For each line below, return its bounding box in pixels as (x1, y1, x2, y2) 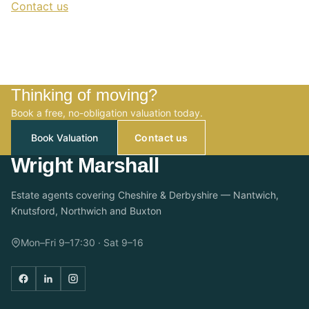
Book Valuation (30, 132, 98, 143)
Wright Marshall (11, 154, 159, 177)
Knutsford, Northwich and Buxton (11, 205, 161, 217)
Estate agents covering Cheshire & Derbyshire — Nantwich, (11, 189, 279, 201)
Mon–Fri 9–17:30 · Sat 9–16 (21, 237, 143, 248)
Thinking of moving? (11, 86, 157, 104)
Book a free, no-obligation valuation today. (11, 107, 203, 119)
